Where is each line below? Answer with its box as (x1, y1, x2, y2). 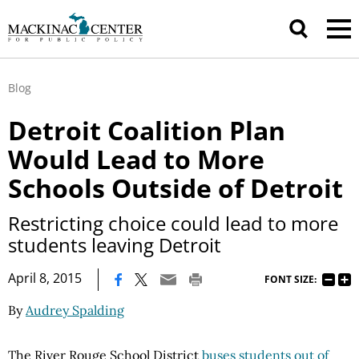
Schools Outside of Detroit (8, 171, 343, 205)
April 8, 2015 (8, 269, 82, 287)
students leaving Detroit (8, 232, 221, 258)
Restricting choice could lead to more (8, 210, 338, 236)
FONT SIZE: (264, 272, 317, 286)
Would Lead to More (8, 142, 264, 176)
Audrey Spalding (26, 302, 124, 318)
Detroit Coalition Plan (8, 113, 285, 147)
